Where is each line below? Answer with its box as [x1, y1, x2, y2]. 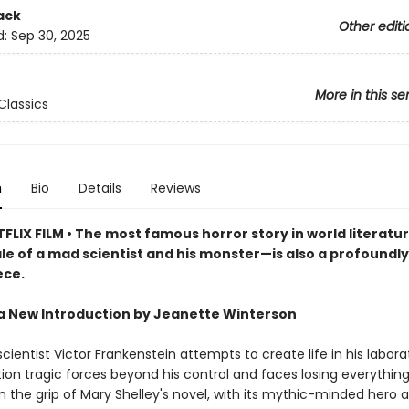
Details [78, 179, 121, 197]
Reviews [150, 179, 201, 197]
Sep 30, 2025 [10, 26, 90, 46]
